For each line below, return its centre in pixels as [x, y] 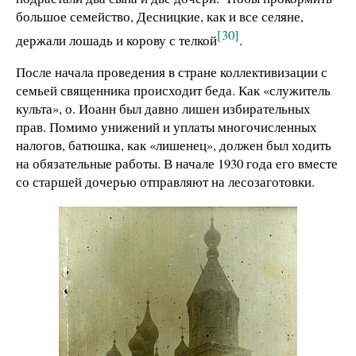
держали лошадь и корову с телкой [116, 40]
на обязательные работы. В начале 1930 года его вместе [177, 163]
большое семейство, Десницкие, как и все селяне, [160, 17]
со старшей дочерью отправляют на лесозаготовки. [165, 181]
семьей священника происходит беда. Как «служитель [173, 90]
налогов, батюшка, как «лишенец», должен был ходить [174, 145]
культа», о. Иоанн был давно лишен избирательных [163, 108]
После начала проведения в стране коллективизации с [172, 72]
